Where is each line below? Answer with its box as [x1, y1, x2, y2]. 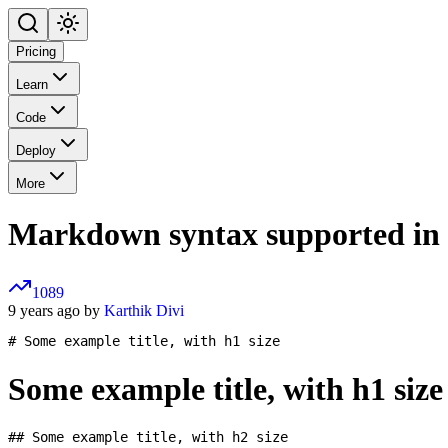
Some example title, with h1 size [8, 370, 443, 407]
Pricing [16, 44, 56, 60]
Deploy [16, 143, 56, 159]
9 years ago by [8, 302, 104, 320]
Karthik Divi [104, 302, 184, 320]
